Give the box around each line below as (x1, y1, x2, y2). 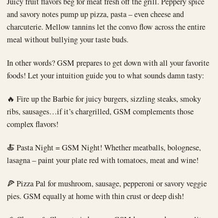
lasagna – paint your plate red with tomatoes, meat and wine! (7, 155, 199, 166)
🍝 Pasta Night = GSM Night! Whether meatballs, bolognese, (7, 142, 201, 153)
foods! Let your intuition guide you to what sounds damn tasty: (7, 70, 204, 81)
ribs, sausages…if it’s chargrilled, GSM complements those (7, 106, 194, 117)
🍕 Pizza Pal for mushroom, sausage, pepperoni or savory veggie (7, 178, 207, 189)
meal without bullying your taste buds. (7, 34, 128, 45)
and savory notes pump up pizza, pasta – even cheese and (7, 9, 184, 20)
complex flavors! (7, 119, 58, 130)
